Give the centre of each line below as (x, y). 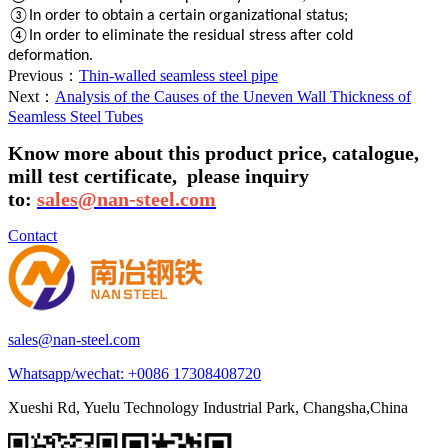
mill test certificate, (95, 175)
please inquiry (245, 175)
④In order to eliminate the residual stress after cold (180, 35)
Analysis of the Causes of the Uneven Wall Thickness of (233, 96)
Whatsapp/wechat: (68, 373)
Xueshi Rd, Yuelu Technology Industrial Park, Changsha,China (208, 407)
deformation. (50, 55)
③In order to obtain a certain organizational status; (178, 15)
